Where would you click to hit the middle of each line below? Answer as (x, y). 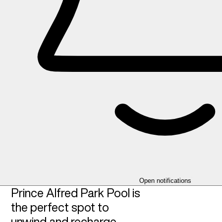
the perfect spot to (60, 207)
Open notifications (165, 181)
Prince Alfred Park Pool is (75, 193)
